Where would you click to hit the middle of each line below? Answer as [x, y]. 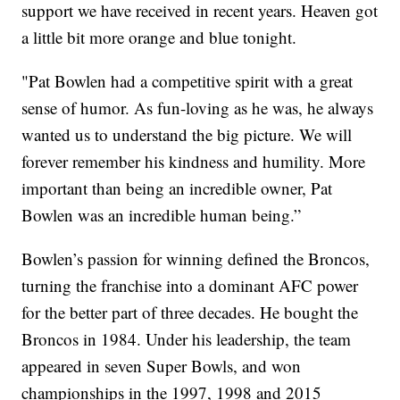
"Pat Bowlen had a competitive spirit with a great [187, 81]
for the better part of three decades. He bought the [190, 312]
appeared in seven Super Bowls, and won [162, 366]
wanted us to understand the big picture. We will [187, 135]
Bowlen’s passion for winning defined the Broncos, [196, 259]
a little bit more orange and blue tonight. [159, 37]
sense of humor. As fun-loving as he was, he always [198, 108]
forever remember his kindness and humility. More [194, 162]
